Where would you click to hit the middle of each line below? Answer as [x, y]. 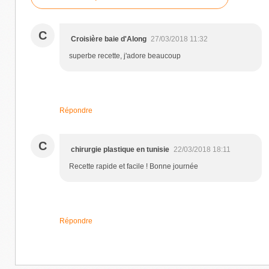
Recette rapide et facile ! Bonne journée [134, 166]
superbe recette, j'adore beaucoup [125, 56]
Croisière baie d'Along [109, 39]
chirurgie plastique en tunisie [120, 149]
